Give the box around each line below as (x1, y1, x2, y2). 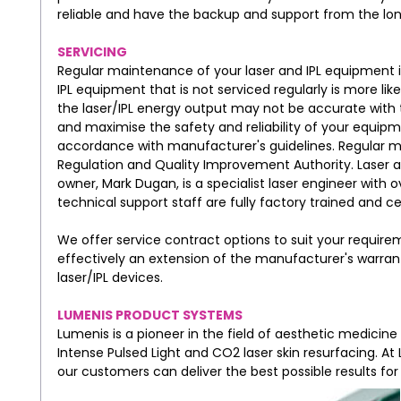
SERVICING (56, 42, 127, 61)
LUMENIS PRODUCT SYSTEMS (56, 305, 243, 324)
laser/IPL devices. (56, 268, 163, 286)
